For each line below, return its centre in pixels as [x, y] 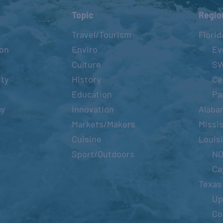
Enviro [85, 50]
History [87, 79]
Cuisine [87, 139]
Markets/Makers [104, 124]
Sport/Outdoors [103, 154]
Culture [87, 64]
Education [92, 94]
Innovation [93, 109]
